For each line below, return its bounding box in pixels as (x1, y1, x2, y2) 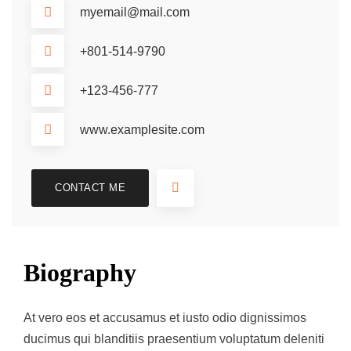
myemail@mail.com (80, 5, 190, 19)
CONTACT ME (55, 182, 125, 194)
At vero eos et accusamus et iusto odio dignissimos (24, 311, 306, 325)
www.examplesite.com (80, 122, 204, 136)
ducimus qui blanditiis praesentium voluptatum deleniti (24, 332, 324, 346)
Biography (24, 259, 136, 288)
